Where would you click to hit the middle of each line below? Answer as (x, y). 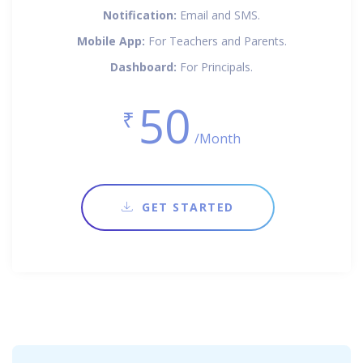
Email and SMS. (218, 15)
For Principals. (215, 66)
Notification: (140, 15)
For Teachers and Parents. (216, 41)
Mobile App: (111, 41)
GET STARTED (188, 207)
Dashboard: (143, 66)
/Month (218, 138)
